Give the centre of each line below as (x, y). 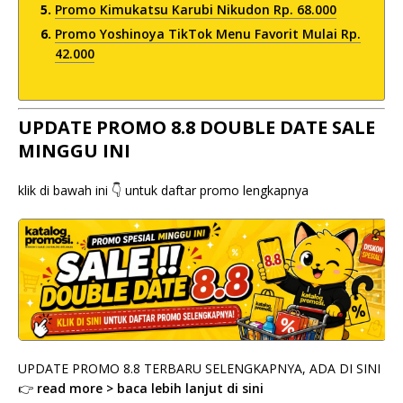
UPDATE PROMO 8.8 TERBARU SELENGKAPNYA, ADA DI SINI (199, 368)
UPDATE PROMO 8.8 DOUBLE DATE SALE (197, 127)
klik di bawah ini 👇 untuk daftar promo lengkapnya (163, 190)
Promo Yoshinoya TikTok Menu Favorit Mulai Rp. (208, 34)
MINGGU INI (74, 151)
